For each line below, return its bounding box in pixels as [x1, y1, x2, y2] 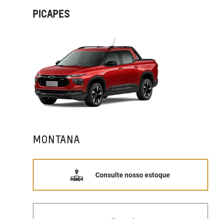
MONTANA [33, 133, 80, 146]
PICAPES [33, 7, 70, 20]
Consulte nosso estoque [95, 171, 171, 179]
